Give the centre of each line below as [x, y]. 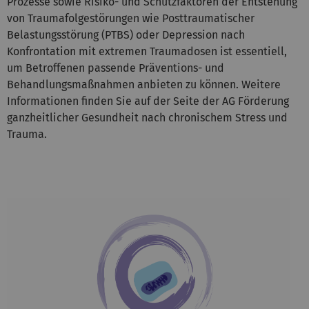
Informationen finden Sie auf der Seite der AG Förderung [148, 101]
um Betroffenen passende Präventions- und [116, 68]
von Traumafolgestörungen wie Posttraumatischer [131, 18]
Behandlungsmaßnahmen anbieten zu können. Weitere [144, 84]
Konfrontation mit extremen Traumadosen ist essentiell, [147, 51]
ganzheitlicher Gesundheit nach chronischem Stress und [147, 117]
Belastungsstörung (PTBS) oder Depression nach [126, 34]
